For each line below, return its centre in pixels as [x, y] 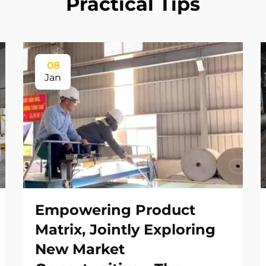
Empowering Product [115, 210]
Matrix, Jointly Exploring [125, 230]
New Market [80, 249]
